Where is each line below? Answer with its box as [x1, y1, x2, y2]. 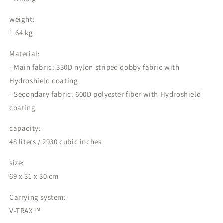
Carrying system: [9, 192, 66, 202]
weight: [9, 14, 35, 24]
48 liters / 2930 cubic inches [9, 137, 102, 147]
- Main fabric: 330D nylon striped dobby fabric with [9, 62, 180, 72]
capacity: [9, 123, 41, 133]
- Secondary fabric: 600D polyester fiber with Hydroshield [9, 89, 201, 99]
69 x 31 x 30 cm [9, 171, 59, 181]
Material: [9, 49, 40, 59]
